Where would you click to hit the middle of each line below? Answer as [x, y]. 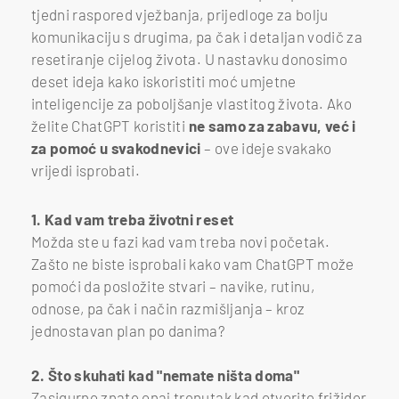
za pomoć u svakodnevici [116, 147]
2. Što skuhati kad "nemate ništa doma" [165, 375]
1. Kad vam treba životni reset [133, 219]
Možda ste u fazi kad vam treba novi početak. [180, 241]
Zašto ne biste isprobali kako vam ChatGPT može [193, 263]
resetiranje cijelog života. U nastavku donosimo [189, 58]
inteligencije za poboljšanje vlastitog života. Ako [191, 103]
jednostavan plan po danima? [129, 330]
